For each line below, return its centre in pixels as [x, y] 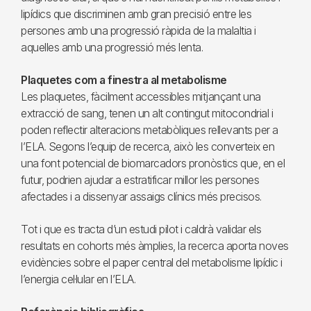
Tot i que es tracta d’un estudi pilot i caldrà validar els [141, 229]
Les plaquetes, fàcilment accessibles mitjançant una [141, 96]
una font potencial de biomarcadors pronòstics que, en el [153, 163]
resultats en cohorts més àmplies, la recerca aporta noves [155, 246]
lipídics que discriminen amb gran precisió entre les [136, 14]
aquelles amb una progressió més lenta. [112, 47]
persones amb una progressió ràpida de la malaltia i [138, 31]
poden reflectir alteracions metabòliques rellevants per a [150, 130]
